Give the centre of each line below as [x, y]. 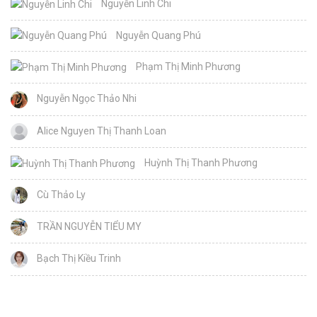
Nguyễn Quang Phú [157, 35]
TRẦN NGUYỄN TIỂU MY [88, 226]
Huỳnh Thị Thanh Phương [200, 162]
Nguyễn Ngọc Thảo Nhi [86, 99]
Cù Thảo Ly [60, 194]
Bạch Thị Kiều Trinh [78, 259]
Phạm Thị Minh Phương [187, 67]
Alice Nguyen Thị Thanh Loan [100, 131]
